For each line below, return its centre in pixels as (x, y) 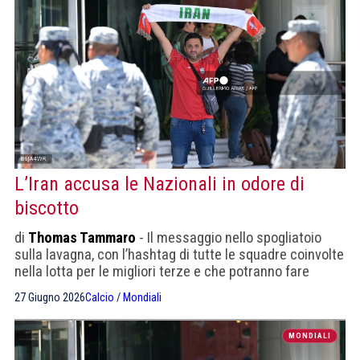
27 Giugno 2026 (50, 297)
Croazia (37, 305)
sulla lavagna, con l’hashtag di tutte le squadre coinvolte (179, 254)
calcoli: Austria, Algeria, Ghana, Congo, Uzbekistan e (166, 288)
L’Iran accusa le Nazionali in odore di (160, 184)
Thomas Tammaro (82, 237)
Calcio (100, 297)
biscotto (47, 208)
